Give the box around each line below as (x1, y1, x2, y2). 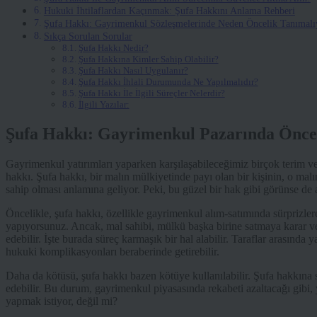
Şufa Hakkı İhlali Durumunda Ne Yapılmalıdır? (78, 76, 258, 88)
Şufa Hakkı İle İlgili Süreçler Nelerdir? (78, 88, 225, 99)
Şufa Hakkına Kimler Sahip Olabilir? (78, 54, 219, 65)
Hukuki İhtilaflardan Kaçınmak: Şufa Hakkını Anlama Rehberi (43, 5, 295, 17)
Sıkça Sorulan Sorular (43, 30, 132, 42)
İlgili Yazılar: (78, 99, 129, 110)
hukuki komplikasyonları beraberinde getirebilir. (6, 246, 219, 258)
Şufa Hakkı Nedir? (78, 42, 149, 54)
